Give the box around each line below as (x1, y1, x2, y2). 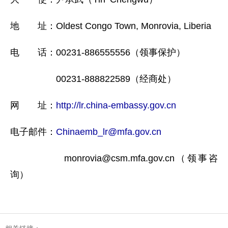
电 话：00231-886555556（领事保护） (10, 47, 185, 58)
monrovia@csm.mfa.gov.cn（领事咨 (10, 153, 218, 163)
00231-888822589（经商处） (10, 74, 176, 84)
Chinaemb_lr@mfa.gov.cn (56, 127, 161, 137)
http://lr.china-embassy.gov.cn (56, 100, 176, 110)
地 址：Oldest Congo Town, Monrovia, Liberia (10, 21, 211, 31)
